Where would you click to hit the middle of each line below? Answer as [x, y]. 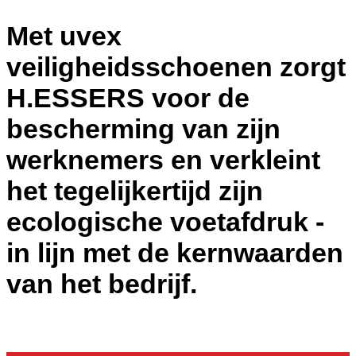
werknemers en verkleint [163, 160]
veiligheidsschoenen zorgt [176, 67]
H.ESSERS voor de [128, 98]
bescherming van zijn [143, 129]
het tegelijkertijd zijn [135, 191]
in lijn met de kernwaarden [175, 253]
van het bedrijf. [102, 284]
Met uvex [64, 36]
